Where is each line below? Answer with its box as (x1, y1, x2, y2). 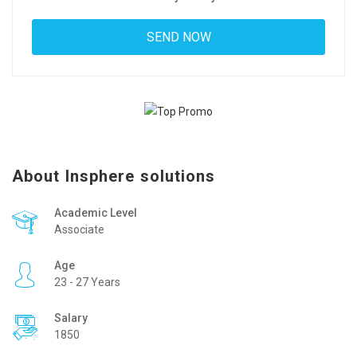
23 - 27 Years (54, 275, 120, 288)
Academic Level (54, 206, 137, 219)
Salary (54, 311, 88, 324)
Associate (54, 222, 104, 236)
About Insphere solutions (12, 166, 216, 186)
